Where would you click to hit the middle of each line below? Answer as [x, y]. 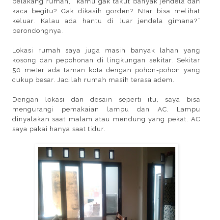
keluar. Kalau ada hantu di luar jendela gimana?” [107, 21]
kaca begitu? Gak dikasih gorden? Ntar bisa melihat [107, 11]
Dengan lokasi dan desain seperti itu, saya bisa [107, 99]
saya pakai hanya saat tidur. [59, 129]
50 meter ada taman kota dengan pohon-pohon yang [107, 70]
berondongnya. [38, 31]
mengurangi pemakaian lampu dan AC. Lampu [107, 109]
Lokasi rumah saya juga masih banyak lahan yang [107, 50]
